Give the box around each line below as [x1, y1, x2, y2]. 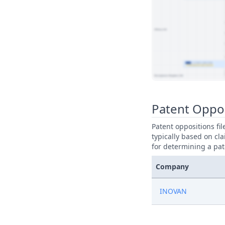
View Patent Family [160, 84, 223, 94]
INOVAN [160, 186, 187, 196]
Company [156, 162, 189, 171]
